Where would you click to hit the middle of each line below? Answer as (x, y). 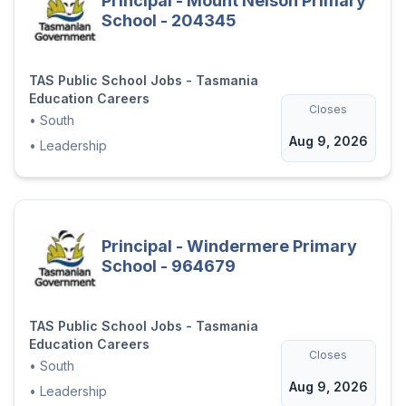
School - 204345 (169, 21)
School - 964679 (168, 266)
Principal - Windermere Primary (229, 246)
